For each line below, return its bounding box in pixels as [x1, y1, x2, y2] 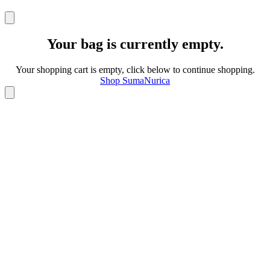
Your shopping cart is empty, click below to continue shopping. [15, 64, 255, 75]
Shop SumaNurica [100, 75, 170, 86]
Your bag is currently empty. [46, 36, 224, 52]
